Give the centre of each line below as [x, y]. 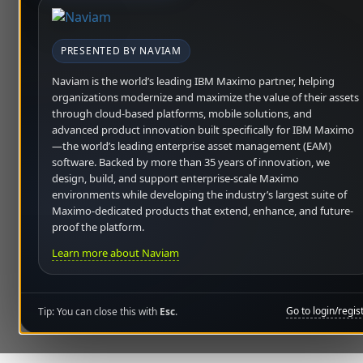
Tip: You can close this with [99, 311]
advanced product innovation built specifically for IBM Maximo [203, 130]
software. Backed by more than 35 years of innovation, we [191, 162]
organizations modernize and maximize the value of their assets [205, 97]
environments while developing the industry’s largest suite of [199, 194]
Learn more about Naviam [115, 253]
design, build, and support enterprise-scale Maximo [175, 178]
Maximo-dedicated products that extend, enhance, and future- [203, 211]
